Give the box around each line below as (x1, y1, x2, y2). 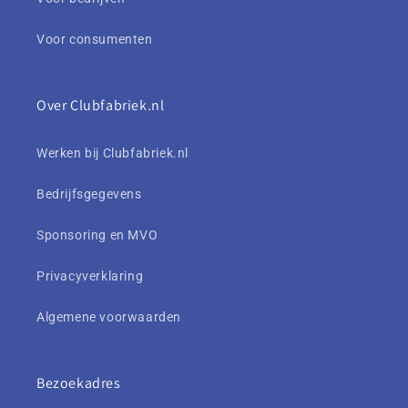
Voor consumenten (36, 32, 153, 47)
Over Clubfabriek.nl (36, 96, 165, 116)
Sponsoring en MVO (36, 228, 158, 243)
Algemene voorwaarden (36, 310, 181, 325)
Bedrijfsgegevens (36, 187, 142, 202)
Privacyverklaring (36, 269, 144, 284)
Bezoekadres (36, 373, 121, 393)
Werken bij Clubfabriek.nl (36, 146, 189, 161)
